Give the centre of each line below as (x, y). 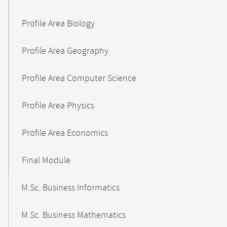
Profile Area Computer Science (79, 79)
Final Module (46, 161)
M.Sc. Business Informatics (70, 188)
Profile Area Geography (65, 51)
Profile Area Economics (65, 133)
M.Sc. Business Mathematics (73, 215)
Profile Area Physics (58, 106)
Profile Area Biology (58, 24)
